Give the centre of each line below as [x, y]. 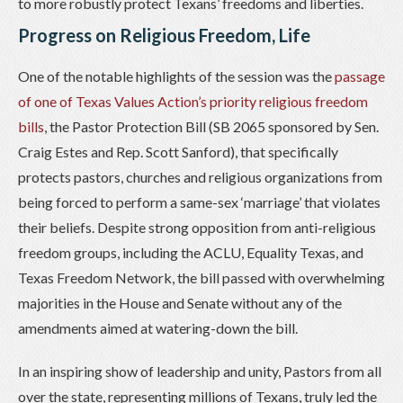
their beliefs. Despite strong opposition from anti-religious [197, 227]
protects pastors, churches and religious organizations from [200, 176]
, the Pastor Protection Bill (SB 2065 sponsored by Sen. [211, 126]
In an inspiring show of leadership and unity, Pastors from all [200, 371]
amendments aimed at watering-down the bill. [158, 327]
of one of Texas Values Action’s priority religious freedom [193, 101]
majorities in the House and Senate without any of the [180, 302]
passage [360, 76]
